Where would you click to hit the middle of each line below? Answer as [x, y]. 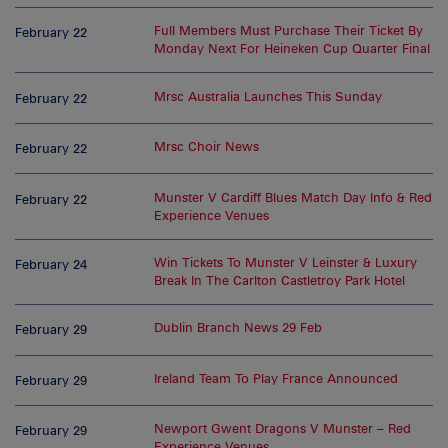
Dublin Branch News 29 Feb [238, 328]
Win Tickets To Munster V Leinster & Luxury [286, 263]
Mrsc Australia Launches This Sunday [268, 96]
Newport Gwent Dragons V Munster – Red [283, 429]
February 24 [51, 265]
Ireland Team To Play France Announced [276, 378]
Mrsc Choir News [207, 147]
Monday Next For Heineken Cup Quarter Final [292, 49]
